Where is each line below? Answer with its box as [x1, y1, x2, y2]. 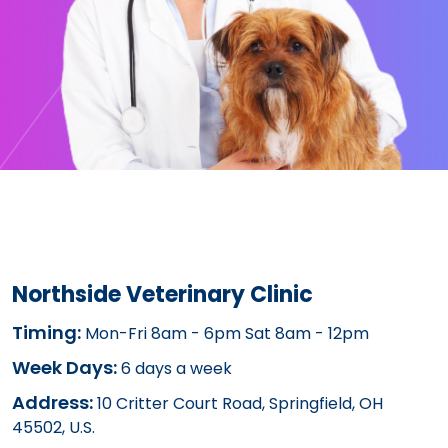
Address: [12, 389, 93, 415]
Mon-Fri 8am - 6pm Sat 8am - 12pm [81, 321, 369, 345]
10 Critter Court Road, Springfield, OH [93, 391, 383, 415]
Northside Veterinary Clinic [12, 278, 313, 310]
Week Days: [12, 354, 117, 380]
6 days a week [117, 356, 232, 380]
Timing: [12, 319, 81, 345]
